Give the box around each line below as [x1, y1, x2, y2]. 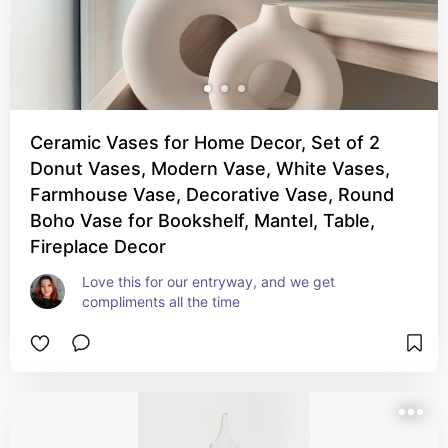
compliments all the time [82, 293, 240, 310]
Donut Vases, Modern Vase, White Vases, [30, 158, 390, 179]
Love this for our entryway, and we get [82, 273, 335, 290]
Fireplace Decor [30, 236, 166, 257]
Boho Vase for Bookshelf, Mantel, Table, [30, 210, 375, 231]
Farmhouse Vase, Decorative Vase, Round [30, 184, 394, 205]
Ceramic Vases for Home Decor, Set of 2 [30, 132, 380, 153]
